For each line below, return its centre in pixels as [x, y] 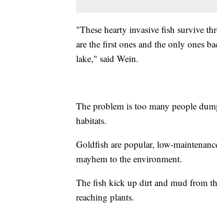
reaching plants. [105, 197]
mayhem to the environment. [129, 158]
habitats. [91, 120]
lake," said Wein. [107, 58]
